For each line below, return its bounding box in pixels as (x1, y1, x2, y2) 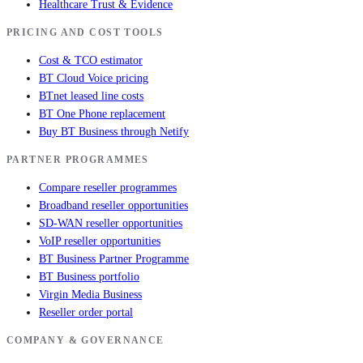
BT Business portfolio (39, 271, 139, 284)
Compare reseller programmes (39, 181, 177, 194)
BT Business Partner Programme (39, 253, 189, 266)
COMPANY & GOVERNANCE (6, 335, 164, 347)
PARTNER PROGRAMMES (6, 154, 149, 166)
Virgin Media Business (39, 288, 142, 301)
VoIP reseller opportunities (39, 235, 160, 248)
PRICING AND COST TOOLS (6, 27, 164, 39)
